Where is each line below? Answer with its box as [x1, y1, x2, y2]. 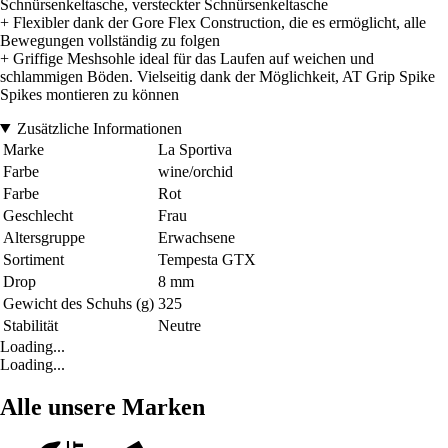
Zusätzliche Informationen [16, 119, 182, 137]
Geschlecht [3, 206, 73, 224]
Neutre [158, 316, 201, 334]
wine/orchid [158, 162, 233, 180]
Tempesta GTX [158, 250, 256, 268]
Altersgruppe [3, 228, 85, 246]
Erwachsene [158, 228, 235, 246]
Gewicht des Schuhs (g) [3, 294, 154, 312]
